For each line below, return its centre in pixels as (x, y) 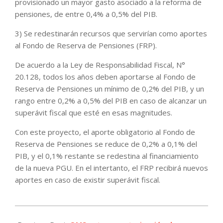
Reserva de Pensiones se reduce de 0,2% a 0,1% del (106, 144)
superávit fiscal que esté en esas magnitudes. (94, 112)
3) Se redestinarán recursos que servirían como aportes (111, 33)
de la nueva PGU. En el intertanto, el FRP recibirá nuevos (111, 167)
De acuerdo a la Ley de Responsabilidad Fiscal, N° (100, 64)
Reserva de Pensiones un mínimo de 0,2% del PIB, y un (110, 88)
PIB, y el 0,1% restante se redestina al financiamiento (107, 156)
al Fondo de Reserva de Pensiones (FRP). (86, 45)
